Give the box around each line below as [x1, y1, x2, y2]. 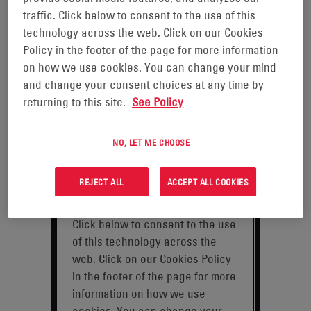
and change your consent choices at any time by [23, 77, 264, 92]
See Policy [132, 94, 184, 109]
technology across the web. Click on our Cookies [23, 25, 264, 40]
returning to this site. [23, 94, 129, 109]
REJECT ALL [79, 176, 124, 187]
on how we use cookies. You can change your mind [23, 60, 277, 74]
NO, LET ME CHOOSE [112, 136, 190, 148]
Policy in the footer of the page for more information [23, 42, 279, 57]
